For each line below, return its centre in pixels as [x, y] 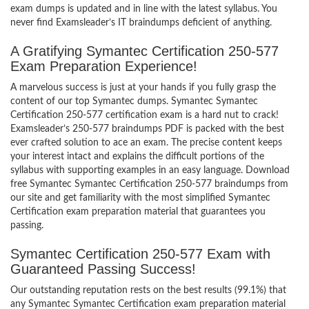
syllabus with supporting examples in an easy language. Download [150, 170]
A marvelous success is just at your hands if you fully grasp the [143, 88]
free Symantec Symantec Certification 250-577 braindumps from [149, 184]
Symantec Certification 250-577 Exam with [140, 254]
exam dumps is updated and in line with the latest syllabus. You [144, 9]
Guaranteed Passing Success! [103, 269]
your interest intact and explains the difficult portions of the [137, 157]
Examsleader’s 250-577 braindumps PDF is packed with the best [147, 129]
